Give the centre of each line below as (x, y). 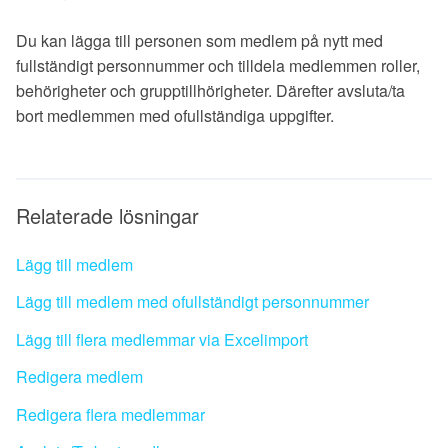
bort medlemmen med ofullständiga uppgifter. (177, 115)
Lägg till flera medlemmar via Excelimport (162, 339)
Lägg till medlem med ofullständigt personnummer (192, 302)
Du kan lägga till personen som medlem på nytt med (199, 40)
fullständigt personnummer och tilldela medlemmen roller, (218, 65)
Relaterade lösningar (107, 215)
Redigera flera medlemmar (110, 414)
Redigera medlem (79, 377)
